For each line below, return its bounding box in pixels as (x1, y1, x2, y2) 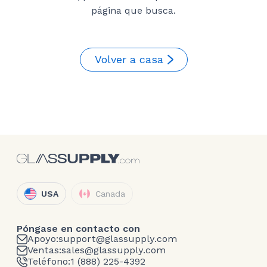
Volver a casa (94, 53, 163, 66)
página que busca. (91, 5, 176, 17)
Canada (95, 188, 125, 198)
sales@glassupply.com (61, 244, 166, 256)
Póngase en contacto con (17, 222, 140, 234)
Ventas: (27, 244, 61, 256)
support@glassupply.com (58, 233, 177, 245)
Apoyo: (27, 233, 58, 245)
